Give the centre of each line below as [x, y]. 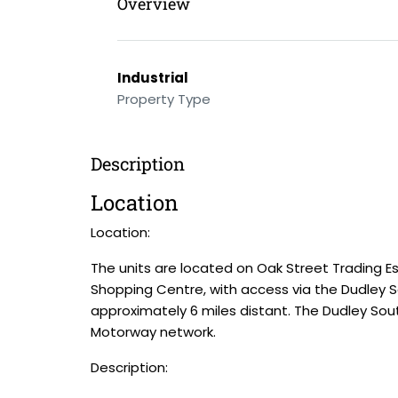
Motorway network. [153, 332]
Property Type [164, 99]
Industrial [153, 78]
